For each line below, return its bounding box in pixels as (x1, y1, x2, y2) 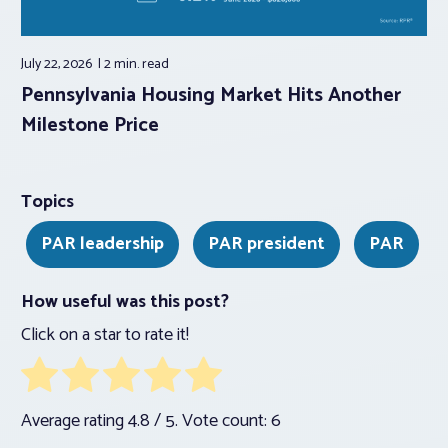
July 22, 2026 (21, 53, 95, 77)
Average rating (21, 406, 128, 437)
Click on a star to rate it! (21, 320, 189, 351)
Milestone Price (21, 109, 159, 143)
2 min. (104, 53, 142, 77)
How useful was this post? (21, 287, 229, 318)
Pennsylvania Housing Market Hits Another (21, 79, 401, 113)
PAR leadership (41, 229, 164, 260)
